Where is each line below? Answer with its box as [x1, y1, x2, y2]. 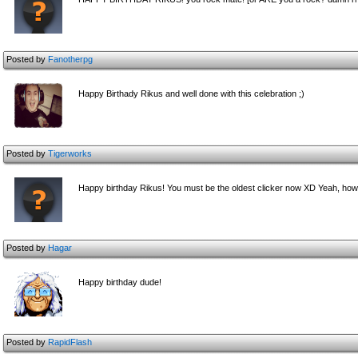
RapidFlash [48, 337, 92, 347]
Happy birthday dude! [78, 277, 161, 287]
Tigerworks [48, 149, 92, 158]
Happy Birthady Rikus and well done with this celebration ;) [78, 89, 304, 98]
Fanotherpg [48, 54, 93, 64]
